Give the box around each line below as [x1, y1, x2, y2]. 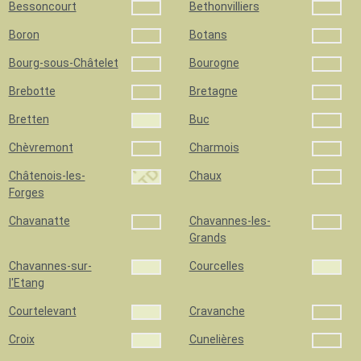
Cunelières [189, 333, 244, 346]
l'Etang [8, 276, 44, 289]
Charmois [189, 141, 239, 154]
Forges [8, 186, 44, 199]
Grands [189, 231, 226, 244]
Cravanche [189, 305, 245, 317]
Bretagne [189, 85, 238, 98]
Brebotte [8, 85, 56, 98]
